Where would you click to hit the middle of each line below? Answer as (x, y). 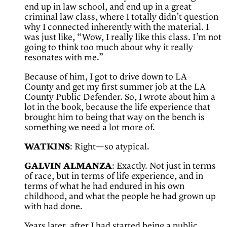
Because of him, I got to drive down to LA (106, 77)
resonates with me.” (64, 58)
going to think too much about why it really (109, 48)
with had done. (53, 207)
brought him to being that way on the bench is (115, 118)
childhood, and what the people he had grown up (120, 197)
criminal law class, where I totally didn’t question (121, 17)
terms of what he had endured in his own (104, 187)
